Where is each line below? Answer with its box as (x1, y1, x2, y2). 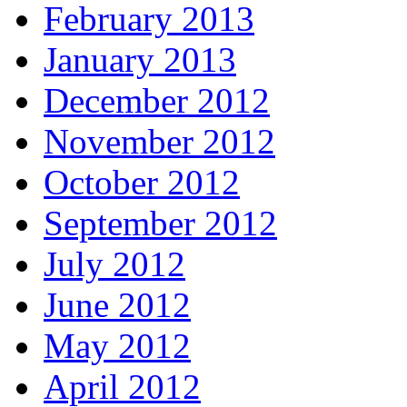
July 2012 (44, 244, 185, 284)
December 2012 (44, 81, 270, 121)
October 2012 (44, 163, 240, 203)
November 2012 (44, 122, 275, 162)
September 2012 (44, 203, 277, 243)
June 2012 (44, 285, 191, 325)
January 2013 (44, 40, 236, 80)
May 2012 (44, 326, 191, 366)
